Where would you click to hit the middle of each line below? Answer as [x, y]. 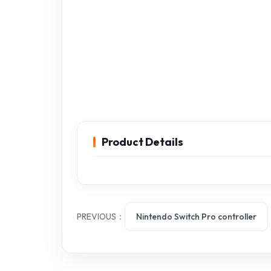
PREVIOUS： [101, 217]
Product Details [142, 142]
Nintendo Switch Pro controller [196, 217]
